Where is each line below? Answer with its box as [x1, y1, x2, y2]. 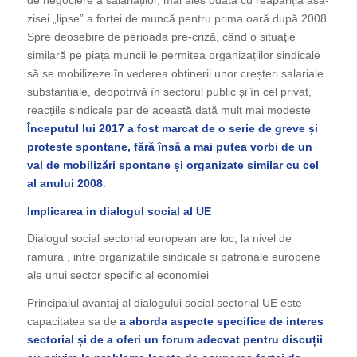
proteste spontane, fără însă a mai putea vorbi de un [26, 139, 312, 153]
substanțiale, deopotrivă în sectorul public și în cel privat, [26, 84, 312, 98]
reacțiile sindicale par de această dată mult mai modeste [26, 103, 311, 116]
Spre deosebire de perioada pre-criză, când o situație [26, 29, 296, 43]
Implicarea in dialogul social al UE [26, 204, 211, 218]
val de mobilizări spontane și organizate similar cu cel [26, 158, 319, 171]
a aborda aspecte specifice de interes [119, 315, 324, 328]
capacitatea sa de [26, 315, 120, 328]
